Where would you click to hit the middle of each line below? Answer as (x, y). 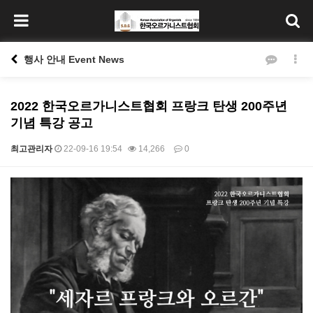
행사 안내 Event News (73, 59)
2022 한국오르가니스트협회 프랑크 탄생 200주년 (149, 106)
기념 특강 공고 (52, 123)
